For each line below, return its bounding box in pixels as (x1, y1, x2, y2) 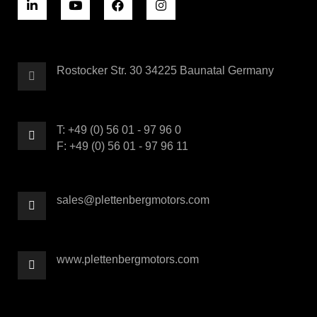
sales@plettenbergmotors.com (57, 193, 209, 206)
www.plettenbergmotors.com (57, 253, 199, 265)
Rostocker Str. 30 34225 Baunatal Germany (57, 64, 274, 76)
